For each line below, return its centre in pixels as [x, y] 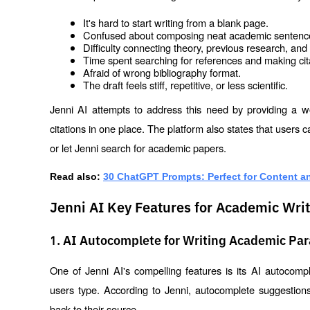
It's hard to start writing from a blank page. [176, 23]
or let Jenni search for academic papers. [138, 148]
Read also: [75, 177]
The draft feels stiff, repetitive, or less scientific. [185, 85]
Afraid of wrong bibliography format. [162, 73]
